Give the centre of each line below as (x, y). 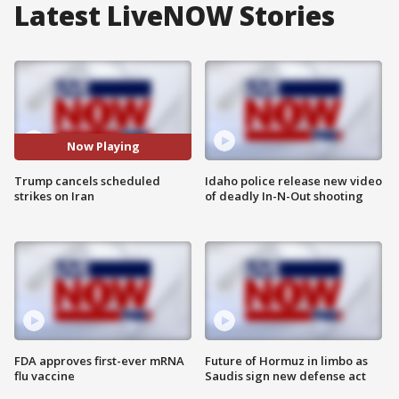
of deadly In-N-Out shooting (284, 195)
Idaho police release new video (293, 180)
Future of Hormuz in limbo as (286, 361)
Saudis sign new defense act (285, 376)
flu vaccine (45, 376)
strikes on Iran (54, 195)
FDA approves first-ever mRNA (99, 361)
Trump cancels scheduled (87, 180)
